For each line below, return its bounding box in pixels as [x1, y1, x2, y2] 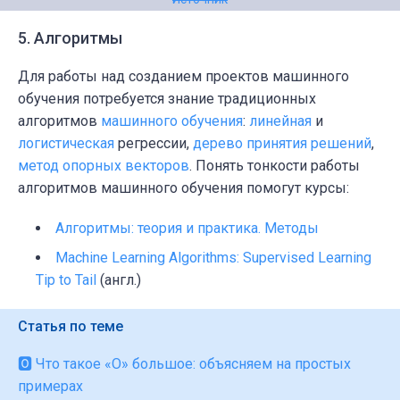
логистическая [18, 135, 114, 153]
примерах [18, 378, 83, 396]
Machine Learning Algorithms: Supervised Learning [55, 249, 371, 267]
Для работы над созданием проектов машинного [18, 68, 349, 86]
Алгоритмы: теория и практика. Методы [55, 220, 319, 237]
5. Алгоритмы [18, 29, 122, 48]
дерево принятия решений [193, 135, 371, 153]
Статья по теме [18, 318, 123, 336]
